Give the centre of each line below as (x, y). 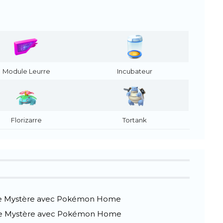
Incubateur (135, 71)
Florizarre (26, 120)
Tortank (135, 120)
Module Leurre (26, 71)
